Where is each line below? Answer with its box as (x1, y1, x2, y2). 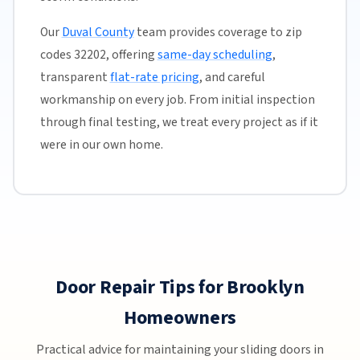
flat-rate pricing (109, 67, 199, 86)
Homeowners (124, 304, 236, 333)
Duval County (61, 22, 134, 41)
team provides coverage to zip (133, 22, 302, 41)
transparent (39, 67, 110, 86)
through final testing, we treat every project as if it (39, 112, 318, 131)
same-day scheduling (157, 45, 272, 63)
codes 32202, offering (39, 45, 157, 63)
